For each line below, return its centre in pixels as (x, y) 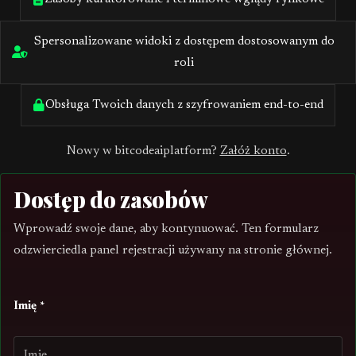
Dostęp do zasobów (111, 199)
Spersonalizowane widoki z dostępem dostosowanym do (184, 42)
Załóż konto (253, 151)
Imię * (29, 306)
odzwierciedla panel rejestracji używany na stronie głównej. (173, 251)
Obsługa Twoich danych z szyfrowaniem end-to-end (184, 105)
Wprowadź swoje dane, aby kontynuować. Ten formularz (166, 229)
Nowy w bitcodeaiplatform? (143, 151)
